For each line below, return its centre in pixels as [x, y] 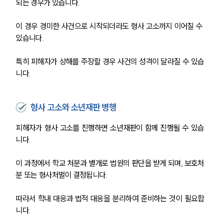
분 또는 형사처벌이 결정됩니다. [62, 175]
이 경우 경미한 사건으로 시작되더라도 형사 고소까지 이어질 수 [110, 26]
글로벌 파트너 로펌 [110, 149]
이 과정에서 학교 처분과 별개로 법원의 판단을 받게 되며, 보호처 [110, 163]
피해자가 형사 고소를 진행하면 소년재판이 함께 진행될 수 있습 [110, 127]
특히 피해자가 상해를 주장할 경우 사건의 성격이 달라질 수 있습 [110, 61]
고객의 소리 [106, 159]
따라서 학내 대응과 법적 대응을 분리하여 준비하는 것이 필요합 [110, 198]
